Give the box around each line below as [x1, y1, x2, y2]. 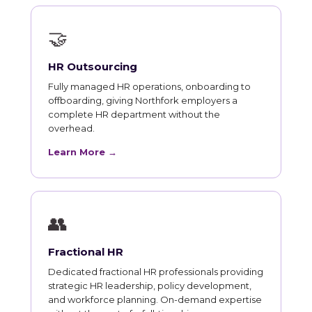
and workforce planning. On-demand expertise [48, 293, 262, 305]
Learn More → [48, 146, 117, 157]
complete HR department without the [48, 108, 220, 120]
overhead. [48, 122, 95, 134]
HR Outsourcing [48, 59, 137, 73]
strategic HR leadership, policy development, [48, 279, 251, 291]
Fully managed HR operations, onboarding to [48, 80, 251, 92]
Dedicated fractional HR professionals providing [48, 265, 263, 277]
